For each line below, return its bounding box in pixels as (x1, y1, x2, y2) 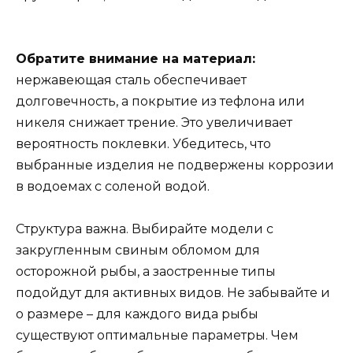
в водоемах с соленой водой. (16, 179, 210, 195)
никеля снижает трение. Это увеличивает (16, 115, 292, 131)
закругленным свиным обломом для (16, 243, 260, 258)
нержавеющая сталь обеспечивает (16, 72, 247, 88)
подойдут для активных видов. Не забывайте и (16, 285, 330, 301)
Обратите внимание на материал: (16, 51, 255, 67)
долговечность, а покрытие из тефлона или (16, 94, 305, 110)
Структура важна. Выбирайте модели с (16, 221, 273, 237)
